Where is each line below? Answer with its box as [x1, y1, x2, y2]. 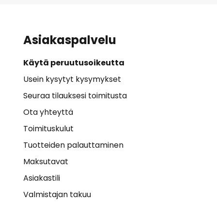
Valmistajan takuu [23, 189, 91, 200]
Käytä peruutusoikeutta [23, 57, 124, 68]
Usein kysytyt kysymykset [23, 74, 121, 85]
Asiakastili [23, 172, 60, 184]
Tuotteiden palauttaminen [23, 139, 124, 151]
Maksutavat [23, 156, 68, 167]
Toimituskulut [23, 123, 74, 134]
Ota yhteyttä [23, 107, 73, 118]
